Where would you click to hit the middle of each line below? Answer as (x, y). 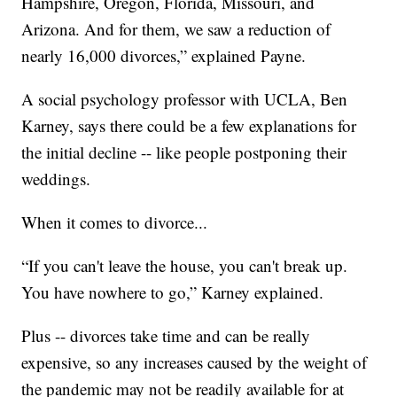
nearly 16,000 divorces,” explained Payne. (169, 56)
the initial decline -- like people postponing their (184, 152)
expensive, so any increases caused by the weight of (195, 362)
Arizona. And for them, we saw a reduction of (176, 29)
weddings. (56, 179)
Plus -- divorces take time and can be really (166, 336)
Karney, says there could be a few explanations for (189, 126)
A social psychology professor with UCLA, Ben (185, 99)
